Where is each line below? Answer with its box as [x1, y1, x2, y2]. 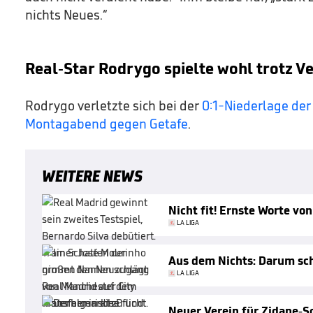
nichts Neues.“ [25, 6, 108, 23]
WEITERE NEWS [42, 165, 143, 186]
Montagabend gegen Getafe [25, 115, 188, 132]
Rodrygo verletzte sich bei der [25, 96, 202, 114]
